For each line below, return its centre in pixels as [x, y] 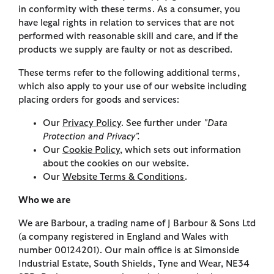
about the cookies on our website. [116, 164]
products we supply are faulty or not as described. [125, 50]
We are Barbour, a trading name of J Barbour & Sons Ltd [137, 224]
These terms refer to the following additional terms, [129, 73]
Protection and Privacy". [91, 137]
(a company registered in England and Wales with [124, 237]
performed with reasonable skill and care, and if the [128, 37]
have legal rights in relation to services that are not [126, 23]
